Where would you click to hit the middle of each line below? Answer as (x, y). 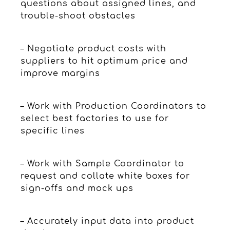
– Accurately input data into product (107, 221)
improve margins (60, 73)
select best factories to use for (95, 118)
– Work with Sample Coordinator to (102, 164)
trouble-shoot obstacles (78, 16)
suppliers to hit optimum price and (104, 61)
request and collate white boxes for (105, 176)
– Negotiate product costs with (93, 49)
